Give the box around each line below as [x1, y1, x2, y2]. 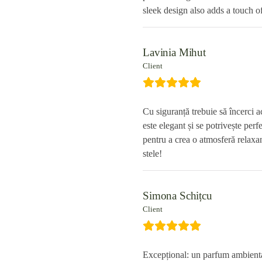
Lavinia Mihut [143, 46, 206, 58]
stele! [143, 149, 162, 158]
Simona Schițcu [143, 189, 212, 202]
